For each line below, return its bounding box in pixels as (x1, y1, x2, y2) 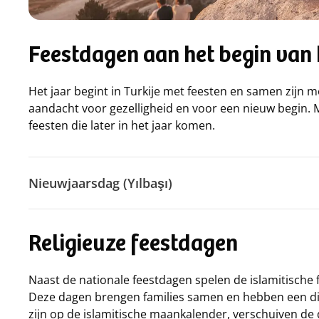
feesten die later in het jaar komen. (28, 117, 215, 133)
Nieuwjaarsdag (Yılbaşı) (28, 174, 172, 192)
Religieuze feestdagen (28, 234, 242, 257)
